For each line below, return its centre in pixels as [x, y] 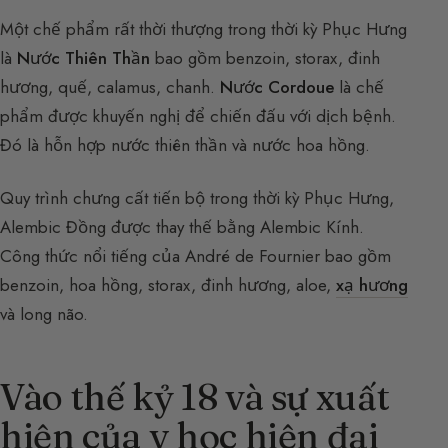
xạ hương [372, 285]
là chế [359, 87]
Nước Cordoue [277, 87]
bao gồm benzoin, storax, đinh [265, 58]
